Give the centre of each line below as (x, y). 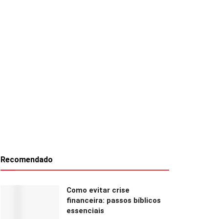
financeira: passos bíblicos (114, 200)
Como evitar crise (98, 190)
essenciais (85, 210)
